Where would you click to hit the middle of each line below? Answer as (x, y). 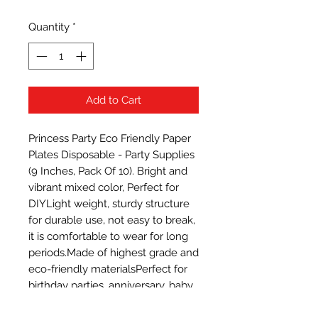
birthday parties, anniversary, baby (111, 286)
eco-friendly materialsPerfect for (108, 269)
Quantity (49, 27)
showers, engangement (87, 302)
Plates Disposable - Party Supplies (111, 155)
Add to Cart (114, 100)
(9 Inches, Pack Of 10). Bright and (108, 171)
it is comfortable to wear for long (108, 237)
